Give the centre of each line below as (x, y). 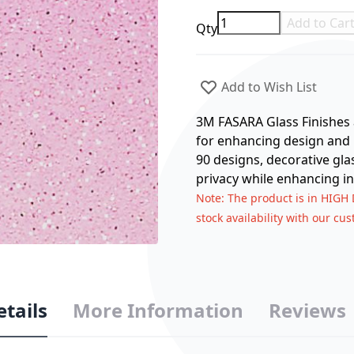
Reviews (308, 311)
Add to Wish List (269, 87)
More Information (158, 311)
